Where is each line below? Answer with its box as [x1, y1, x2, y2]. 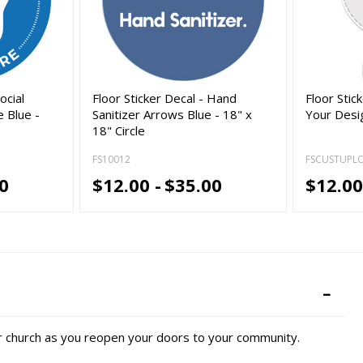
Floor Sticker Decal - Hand [92, 89, 237, 106]
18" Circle [92, 122, 146, 139]
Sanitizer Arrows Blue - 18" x [92, 105, 253, 122]
